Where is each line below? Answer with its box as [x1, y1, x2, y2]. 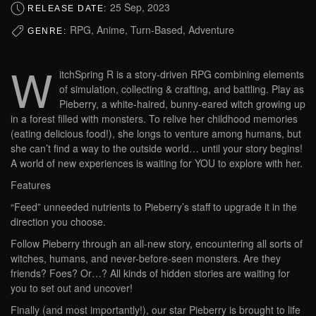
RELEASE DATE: [28, 3, 110, 13]
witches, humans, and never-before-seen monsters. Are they [11, 251, 281, 266]
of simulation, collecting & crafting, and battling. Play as [59, 82, 304, 97]
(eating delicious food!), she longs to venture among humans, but [11, 126, 301, 141]
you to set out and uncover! [11, 281, 133, 296]
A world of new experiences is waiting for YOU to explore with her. [11, 156, 303, 171]
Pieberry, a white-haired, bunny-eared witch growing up [59, 97, 305, 111]
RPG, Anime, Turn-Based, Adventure [69, 22, 234, 37]
